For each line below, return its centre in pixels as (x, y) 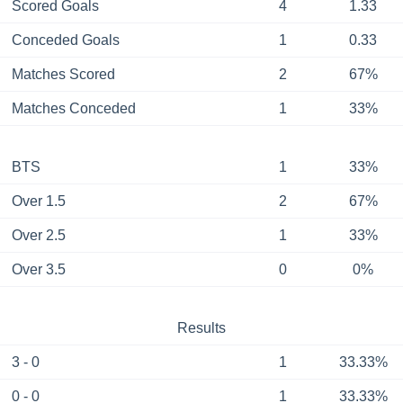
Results (201, 327)
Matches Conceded (73, 108)
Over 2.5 (38, 235)
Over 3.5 (38, 269)
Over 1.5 (38, 201)
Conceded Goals (65, 40)
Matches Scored (63, 74)
